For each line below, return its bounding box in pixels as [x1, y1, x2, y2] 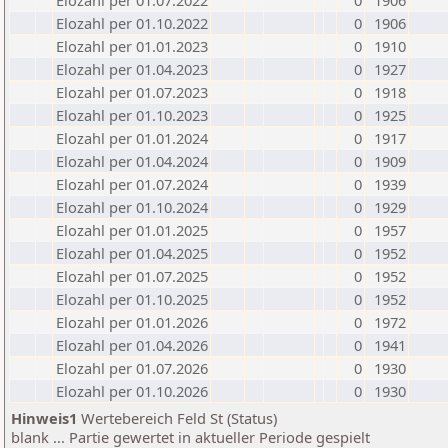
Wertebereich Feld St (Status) [77, 408, 277, 428]
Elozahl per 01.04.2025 [56, 243, 208, 263]
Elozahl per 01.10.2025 [56, 289, 208, 309]
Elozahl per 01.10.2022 [56, 13, 208, 33]
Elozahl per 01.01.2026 [56, 312, 208, 332]
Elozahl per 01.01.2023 [56, 36, 208, 56]
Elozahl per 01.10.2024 [56, 197, 208, 217]
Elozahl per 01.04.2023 [56, 59, 208, 79]
